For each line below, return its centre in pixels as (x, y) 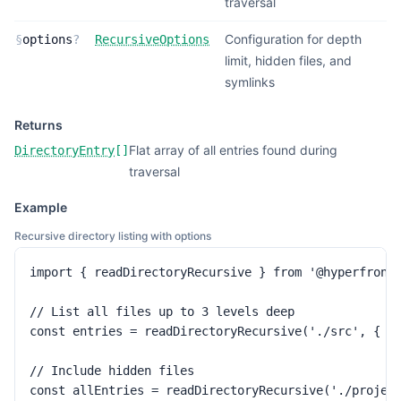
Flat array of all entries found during (233, 150)
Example (41, 207)
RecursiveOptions (152, 39)
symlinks (250, 82)
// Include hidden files (112, 371)
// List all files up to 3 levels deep (162, 311)
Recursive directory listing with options (113, 236)
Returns (38, 125)
